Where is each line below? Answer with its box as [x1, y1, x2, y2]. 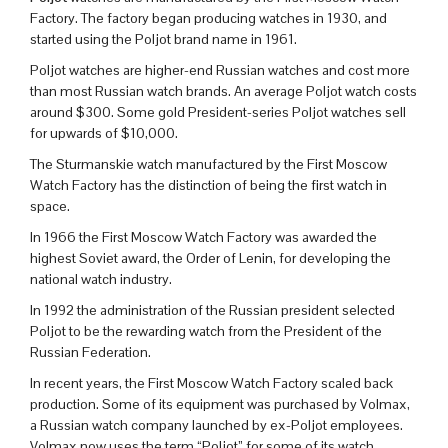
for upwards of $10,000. [30, 123, 178, 142]
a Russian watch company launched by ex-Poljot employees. [30, 415, 403, 434]
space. [30, 196, 70, 215]
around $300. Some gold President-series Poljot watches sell [30, 102, 406, 121]
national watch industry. [30, 269, 172, 288]
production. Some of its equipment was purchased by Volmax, [30, 394, 410, 413]
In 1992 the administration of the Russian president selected [30, 300, 395, 319]
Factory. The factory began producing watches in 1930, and [30, 8, 387, 27]
